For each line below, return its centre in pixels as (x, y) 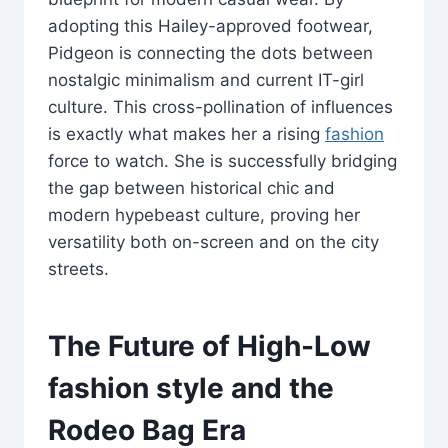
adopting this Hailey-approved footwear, (210, 25)
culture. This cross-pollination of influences (220, 106)
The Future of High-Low (209, 345)
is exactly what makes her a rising (186, 133)
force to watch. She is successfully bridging (222, 160)
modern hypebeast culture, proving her (204, 214)
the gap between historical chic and (191, 187)
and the (279, 387)
